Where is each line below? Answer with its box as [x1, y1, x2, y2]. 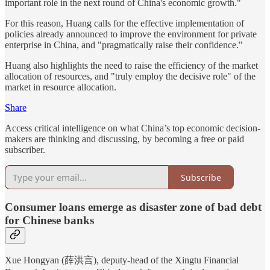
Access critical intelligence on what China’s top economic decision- [5, 123, 260, 134]
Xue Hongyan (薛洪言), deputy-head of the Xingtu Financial [5, 255, 239, 266]
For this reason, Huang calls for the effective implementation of [5, 18, 244, 29]
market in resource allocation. [5, 82, 116, 93]
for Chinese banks [5, 213, 94, 227]
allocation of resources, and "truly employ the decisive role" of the [5, 71, 256, 82]
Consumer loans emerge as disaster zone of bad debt [5, 200, 262, 213]
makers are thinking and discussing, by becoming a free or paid [5, 134, 244, 145]
